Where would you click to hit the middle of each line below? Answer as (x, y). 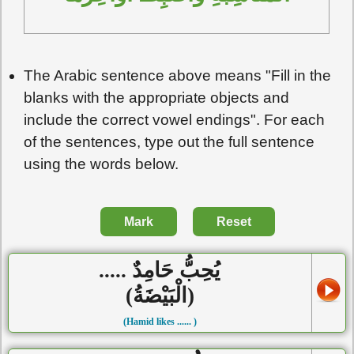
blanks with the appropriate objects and (157, 97)
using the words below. (102, 164)
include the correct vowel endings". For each (175, 119)
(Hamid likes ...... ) (160, 321)
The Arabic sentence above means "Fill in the (178, 75)
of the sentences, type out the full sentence (169, 141)
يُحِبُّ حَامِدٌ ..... (160, 270)
